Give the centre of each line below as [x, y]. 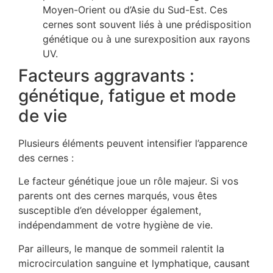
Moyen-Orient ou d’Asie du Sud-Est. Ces [135, 9]
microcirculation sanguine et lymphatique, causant [134, 263]
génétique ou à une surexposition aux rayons [146, 39]
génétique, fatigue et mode [127, 95]
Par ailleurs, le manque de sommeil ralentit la [121, 248]
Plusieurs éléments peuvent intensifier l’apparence [133, 143]
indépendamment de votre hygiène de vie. [115, 225]
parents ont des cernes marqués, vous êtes [118, 196]
